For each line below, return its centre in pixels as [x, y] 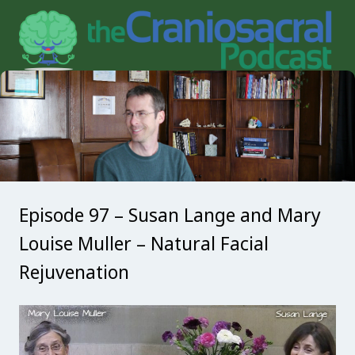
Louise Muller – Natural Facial [144, 244]
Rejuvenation [74, 272]
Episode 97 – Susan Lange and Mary [170, 215]
